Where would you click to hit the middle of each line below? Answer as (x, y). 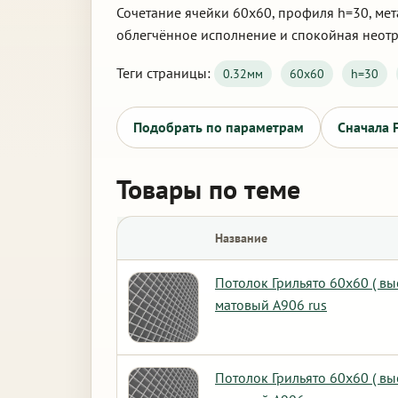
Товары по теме (208, 189)
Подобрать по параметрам (219, 127)
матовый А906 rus (271, 305)
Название (241, 238)
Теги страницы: (165, 73)
